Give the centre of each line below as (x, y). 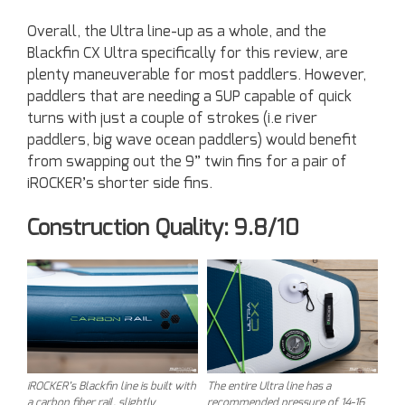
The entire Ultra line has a (269, 386)
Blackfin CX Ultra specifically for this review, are (188, 53)
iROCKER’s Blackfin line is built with (112, 386)
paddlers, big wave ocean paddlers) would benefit (192, 140)
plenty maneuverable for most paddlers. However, (197, 75)
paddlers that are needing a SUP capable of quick (189, 96)
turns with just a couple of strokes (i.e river (172, 118)
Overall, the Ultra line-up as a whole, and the (177, 31)
